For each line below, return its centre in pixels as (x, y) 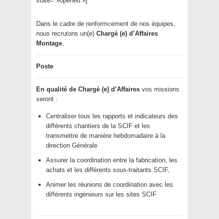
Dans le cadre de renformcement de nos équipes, (106, 23)
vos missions (160, 89)
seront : (47, 99)
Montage (49, 43)
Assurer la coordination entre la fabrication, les (112, 160)
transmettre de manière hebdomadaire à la (106, 135)
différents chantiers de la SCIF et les (98, 126)
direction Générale (72, 145)
